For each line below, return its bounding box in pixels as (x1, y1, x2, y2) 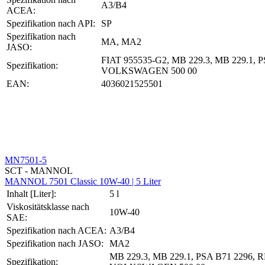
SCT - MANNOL (5, 165, 73, 176)
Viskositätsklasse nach (7, 201, 89, 212)
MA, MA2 (101, 36, 141, 47)
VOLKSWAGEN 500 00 (101, 65, 197, 76)
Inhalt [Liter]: (7, 188, 56, 199)
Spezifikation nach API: (7, 18, 95, 28)
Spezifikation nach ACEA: (7, 225, 106, 235)
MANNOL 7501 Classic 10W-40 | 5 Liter (5, 176, 161, 186)
